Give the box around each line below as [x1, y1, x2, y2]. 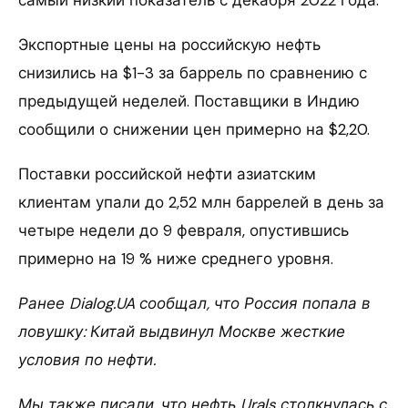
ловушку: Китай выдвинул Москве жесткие [18, 321, 345, 342]
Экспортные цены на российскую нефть [18, 34, 321, 55]
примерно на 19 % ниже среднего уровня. [18, 248, 333, 269]
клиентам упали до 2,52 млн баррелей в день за [18, 191, 384, 212]
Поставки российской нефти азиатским [18, 163, 316, 184]
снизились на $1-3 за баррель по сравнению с [18, 62, 367, 83]
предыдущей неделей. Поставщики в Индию [18, 90, 360, 111]
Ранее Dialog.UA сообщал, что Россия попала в [18, 292, 371, 313]
